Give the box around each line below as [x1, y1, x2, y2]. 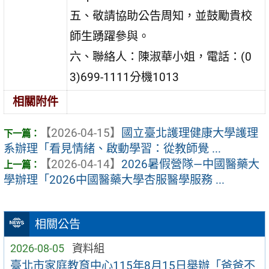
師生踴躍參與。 [70, 29, 150, 44]
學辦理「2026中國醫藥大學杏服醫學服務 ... [4, 173, 225, 187]
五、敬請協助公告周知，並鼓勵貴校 [70, 9, 253, 23]
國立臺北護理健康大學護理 [121, 126, 258, 141]
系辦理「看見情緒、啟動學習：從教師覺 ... [4, 142, 221, 156]
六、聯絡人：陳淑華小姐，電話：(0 [70, 50, 252, 64]
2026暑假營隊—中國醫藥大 [121, 157, 259, 172]
